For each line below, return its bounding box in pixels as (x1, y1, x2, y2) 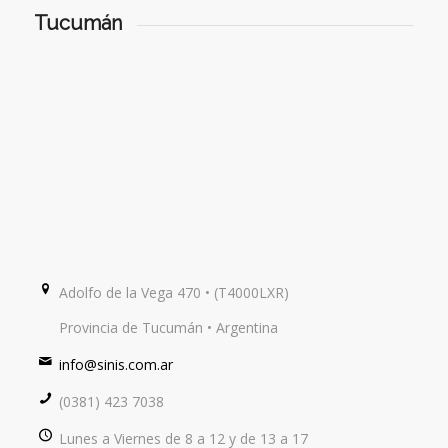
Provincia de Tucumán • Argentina (59, 318, 279, 338)
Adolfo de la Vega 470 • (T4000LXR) (59, 283, 290, 303)
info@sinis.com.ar (59, 355, 174, 375)
